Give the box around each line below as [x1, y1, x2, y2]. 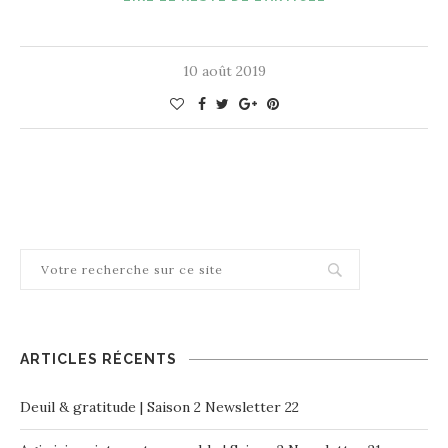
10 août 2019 [182, 61, 266, 80]
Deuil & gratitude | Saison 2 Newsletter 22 [20, 397, 299, 416]
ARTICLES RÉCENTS [20, 350, 177, 367]
